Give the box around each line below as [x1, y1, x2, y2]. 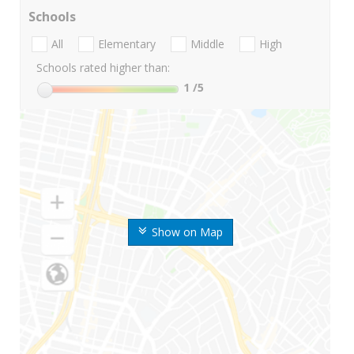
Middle [190, 36, 224, 52]
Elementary [98, 36, 156, 52]
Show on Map [151, 224, 223, 240]
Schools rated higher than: [36, 60, 170, 76]
